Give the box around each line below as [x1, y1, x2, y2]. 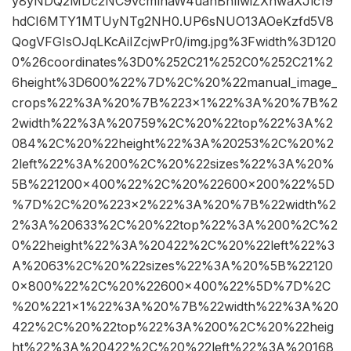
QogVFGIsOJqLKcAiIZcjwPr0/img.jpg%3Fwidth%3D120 [12, 34, 336, 50]
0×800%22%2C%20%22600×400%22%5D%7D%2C [12, 278, 331, 295]
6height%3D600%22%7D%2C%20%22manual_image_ [12, 74, 337, 91]
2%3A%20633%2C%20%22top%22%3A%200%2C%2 [12, 217, 338, 233]
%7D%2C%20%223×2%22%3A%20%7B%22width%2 [12, 197, 336, 213]
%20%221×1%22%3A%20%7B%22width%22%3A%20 [12, 299, 338, 315]
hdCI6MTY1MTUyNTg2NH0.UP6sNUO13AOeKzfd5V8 [12, 13, 334, 30]
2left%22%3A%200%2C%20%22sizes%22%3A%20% [12, 156, 335, 172]
